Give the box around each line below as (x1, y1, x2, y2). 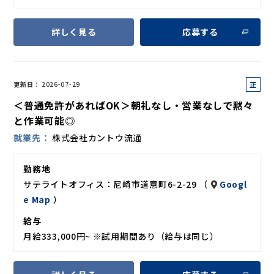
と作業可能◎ (13, 113, 75, 128)
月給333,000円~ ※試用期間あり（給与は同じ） (23, 229, 219, 242)
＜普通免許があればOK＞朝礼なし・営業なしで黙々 (13, 97, 254, 113)
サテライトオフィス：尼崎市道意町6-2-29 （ (23, 177, 210, 190)
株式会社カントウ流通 (51, 131, 142, 144)
